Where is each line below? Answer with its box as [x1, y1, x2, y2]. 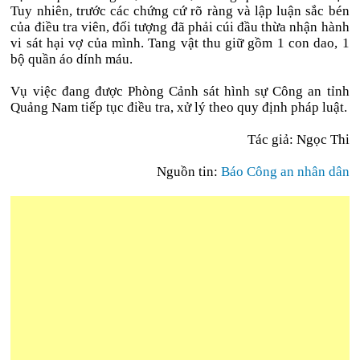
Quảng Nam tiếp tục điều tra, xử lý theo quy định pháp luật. [10, 100, 348, 115]
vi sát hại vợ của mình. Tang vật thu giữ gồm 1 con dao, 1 [10, 35, 350, 51]
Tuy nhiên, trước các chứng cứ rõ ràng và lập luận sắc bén [10, 3, 350, 18]
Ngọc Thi [296, 132, 350, 147]
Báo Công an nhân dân [220, 164, 350, 179]
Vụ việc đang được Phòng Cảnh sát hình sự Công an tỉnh [10, 84, 350, 99]
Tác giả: [247, 132, 297, 147]
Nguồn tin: [156, 164, 221, 179]
